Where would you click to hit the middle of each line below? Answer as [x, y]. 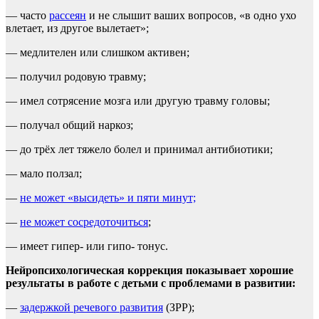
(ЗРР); [179, 307]
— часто [27, 15]
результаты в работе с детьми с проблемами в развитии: [151, 283]
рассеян [68, 15]
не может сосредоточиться [84, 221]
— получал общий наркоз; [69, 125]
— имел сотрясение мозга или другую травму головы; [138, 100]
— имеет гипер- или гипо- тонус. [87, 246]
